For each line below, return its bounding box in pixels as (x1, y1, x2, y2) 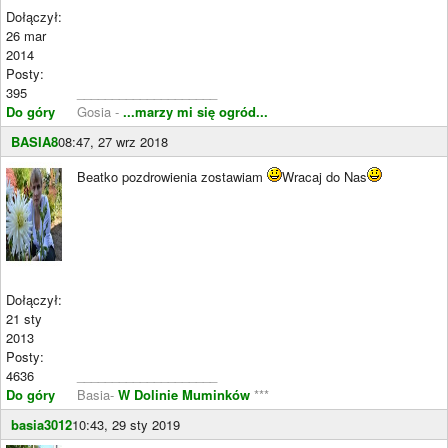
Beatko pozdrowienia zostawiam (77, 167, 267, 186)
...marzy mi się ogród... (123, 102, 268, 121)
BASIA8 (11, 132, 58, 151)
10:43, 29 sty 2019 (72, 415, 180, 434)
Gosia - (77, 102, 123, 121)
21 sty (6, 309, 42, 328)
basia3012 (11, 415, 72, 434)
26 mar (6, 26, 46, 45)
